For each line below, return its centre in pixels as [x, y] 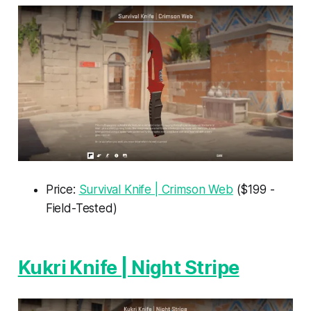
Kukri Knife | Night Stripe [128, 267]
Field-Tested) [81, 208]
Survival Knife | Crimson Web [156, 189]
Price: [62, 189]
